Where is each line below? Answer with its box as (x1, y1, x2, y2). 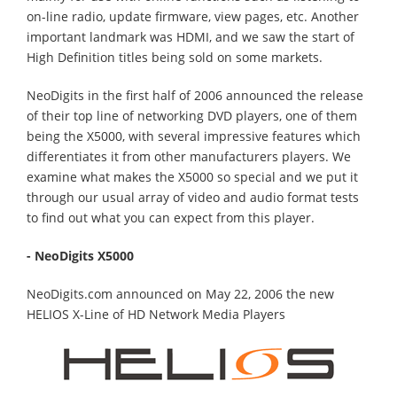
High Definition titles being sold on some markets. (27, 49, 323, 66)
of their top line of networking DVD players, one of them (27, 107, 357, 124)
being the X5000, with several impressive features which (27, 128, 361, 144)
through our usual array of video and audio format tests (27, 189, 359, 206)
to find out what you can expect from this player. (27, 209, 315, 226)
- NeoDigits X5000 (27, 247, 134, 264)
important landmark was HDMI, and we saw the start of (27, 28, 354, 45)
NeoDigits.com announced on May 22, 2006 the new (27, 285, 334, 302)
